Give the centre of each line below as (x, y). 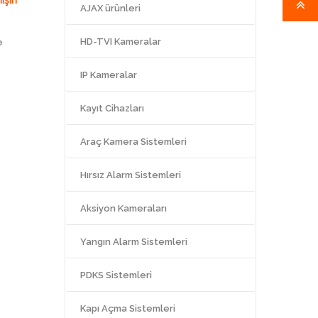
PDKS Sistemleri (116, 275)
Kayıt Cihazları (112, 108)
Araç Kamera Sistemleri (133, 141)
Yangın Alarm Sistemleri (134, 241)
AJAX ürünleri (110, 8)
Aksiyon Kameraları (124, 208)
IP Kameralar (109, 75)
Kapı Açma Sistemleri (128, 308)
